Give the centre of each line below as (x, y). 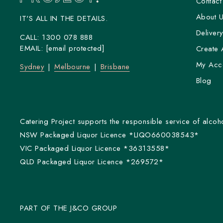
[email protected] (75, 48)
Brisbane (115, 66)
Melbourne (72, 66)
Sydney (32, 66)
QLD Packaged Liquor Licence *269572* (92, 162)
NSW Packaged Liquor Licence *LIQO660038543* (110, 135)
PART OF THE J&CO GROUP (68, 208)
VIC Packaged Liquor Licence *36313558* (95, 148)
